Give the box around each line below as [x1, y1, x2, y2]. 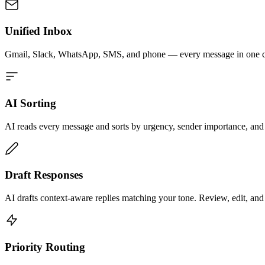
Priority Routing [5, 240, 85, 253]
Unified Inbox [5, 25, 72, 38]
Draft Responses [5, 169, 83, 182]
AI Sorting [5, 96, 56, 109]
